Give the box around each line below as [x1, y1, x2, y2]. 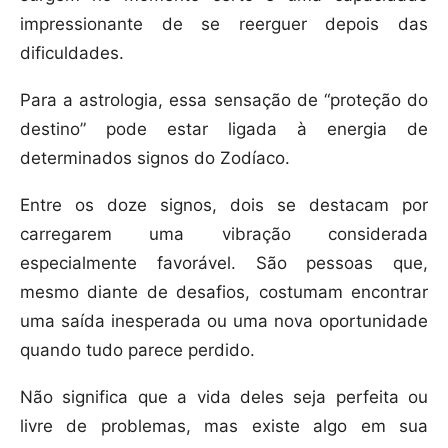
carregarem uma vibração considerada [20, 224, 428, 245]
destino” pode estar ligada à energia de [20, 119, 428, 140]
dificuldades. [20, 43, 124, 64]
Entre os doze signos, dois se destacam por [20, 195, 428, 216]
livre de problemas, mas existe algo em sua [20, 416, 428, 437]
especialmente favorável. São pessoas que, [20, 253, 428, 274]
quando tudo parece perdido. [20, 340, 255, 361]
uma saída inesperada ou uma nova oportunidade [20, 311, 428, 332]
